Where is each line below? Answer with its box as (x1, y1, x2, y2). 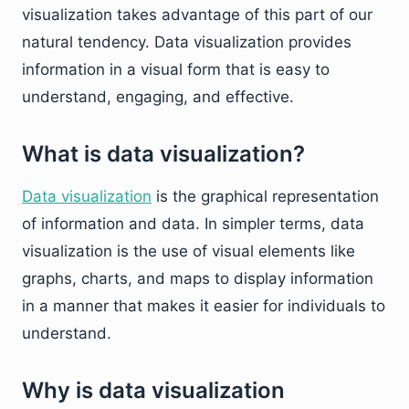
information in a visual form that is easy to (22, 60, 330, 79)
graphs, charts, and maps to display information (22, 269, 373, 288)
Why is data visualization (22, 377, 285, 404)
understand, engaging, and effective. (22, 88, 294, 106)
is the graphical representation (152, 187, 379, 205)
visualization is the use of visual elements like (22, 242, 355, 260)
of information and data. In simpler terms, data (22, 215, 364, 233)
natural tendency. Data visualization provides (22, 33, 351, 51)
